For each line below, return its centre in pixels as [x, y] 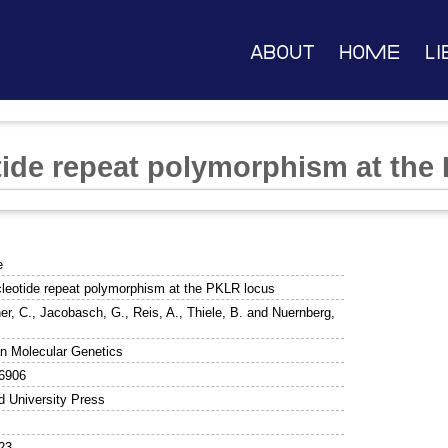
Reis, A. [156, 312]
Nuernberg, [304, 312]
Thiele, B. [215, 312]
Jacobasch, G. [83, 312]
